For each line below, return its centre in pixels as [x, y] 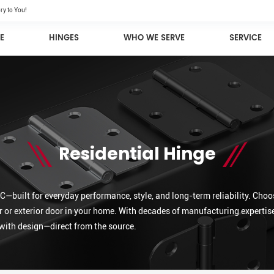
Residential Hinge [137, 154]
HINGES [64, 39]
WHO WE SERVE [154, 39]
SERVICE [246, 39]
